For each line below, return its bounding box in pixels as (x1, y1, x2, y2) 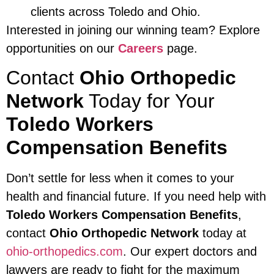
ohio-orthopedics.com (6, 245, 123, 259)
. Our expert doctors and (123, 245, 257, 259)
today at (199, 226, 246, 240)
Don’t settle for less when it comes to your (6, 171, 234, 185)
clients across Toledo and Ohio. (31, 4, 201, 18)
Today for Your (84, 90, 215, 113)
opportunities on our (6, 41, 118, 55)
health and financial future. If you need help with (6, 190, 266, 204)
